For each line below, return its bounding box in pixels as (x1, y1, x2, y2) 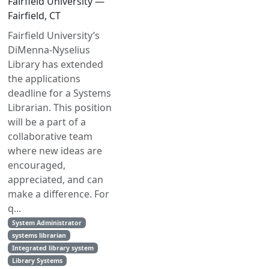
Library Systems (11, 256, 62, 265)
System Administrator (11, 219, 82, 227)
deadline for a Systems (8, 86, 111, 100)
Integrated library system (11, 244, 94, 252)
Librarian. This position (8, 101, 112, 114)
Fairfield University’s (8, 29, 100, 42)
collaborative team (8, 130, 92, 143)
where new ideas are (8, 144, 102, 157)
